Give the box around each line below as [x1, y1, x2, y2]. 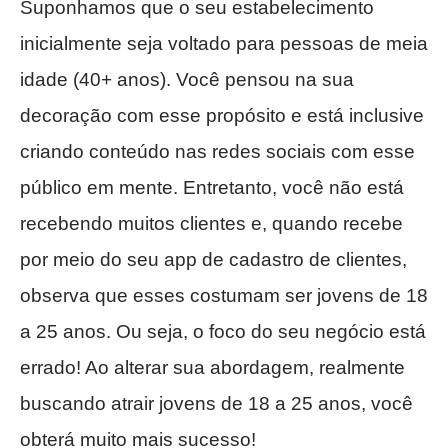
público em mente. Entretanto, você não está [20, 177, 404, 199]
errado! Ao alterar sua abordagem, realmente [20, 357, 405, 379]
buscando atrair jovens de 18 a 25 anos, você [20, 393, 413, 415]
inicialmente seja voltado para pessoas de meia [20, 33, 428, 55]
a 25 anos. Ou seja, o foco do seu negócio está [20, 321, 426, 343]
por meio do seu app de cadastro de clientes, [20, 249, 407, 271]
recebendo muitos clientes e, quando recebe [20, 213, 403, 235]
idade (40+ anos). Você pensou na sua [20, 69, 354, 91]
